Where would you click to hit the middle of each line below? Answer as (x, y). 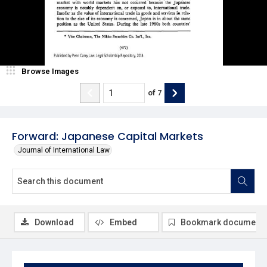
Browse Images (50, 71)
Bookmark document (222, 222)
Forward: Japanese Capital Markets (108, 136)
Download (54, 222)
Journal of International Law (64, 150)
